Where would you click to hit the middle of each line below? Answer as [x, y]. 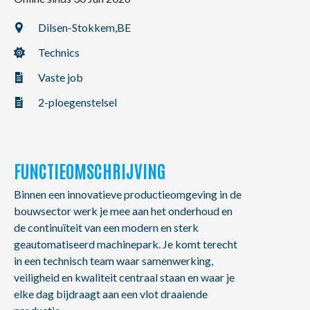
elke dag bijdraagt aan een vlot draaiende [111, 294]
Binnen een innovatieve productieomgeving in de [128, 194]
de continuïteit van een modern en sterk [106, 227]
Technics [59, 52]
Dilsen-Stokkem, [77, 27]
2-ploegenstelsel [77, 102]
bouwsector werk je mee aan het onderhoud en [123, 211]
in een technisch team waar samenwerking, [113, 261]
